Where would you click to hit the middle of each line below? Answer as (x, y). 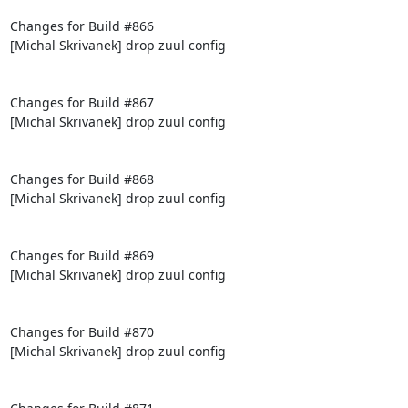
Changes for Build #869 (82, 255)
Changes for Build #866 (82, 25)
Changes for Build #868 (82, 178)
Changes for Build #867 (82, 102)
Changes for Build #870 (82, 331)
